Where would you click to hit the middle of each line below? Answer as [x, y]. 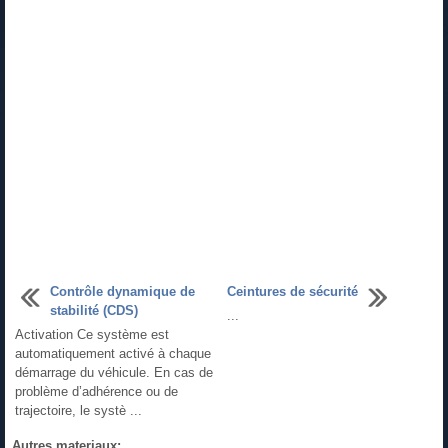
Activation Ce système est [92, 334]
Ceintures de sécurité [292, 291]
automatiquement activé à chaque [113, 353]
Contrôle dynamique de [122, 291]
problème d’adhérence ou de [96, 391]
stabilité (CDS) [94, 310]
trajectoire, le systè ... [78, 410]
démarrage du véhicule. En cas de [114, 372]
